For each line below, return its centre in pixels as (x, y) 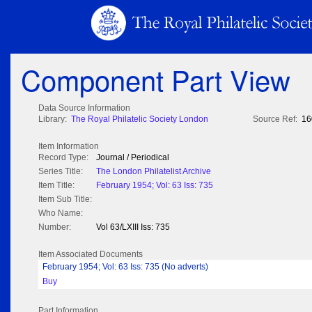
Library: (53, 119)
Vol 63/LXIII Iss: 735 (133, 227)
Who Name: (61, 213)
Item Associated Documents (91, 255)
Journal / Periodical (133, 158)
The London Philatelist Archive (154, 172)
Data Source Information (84, 108)
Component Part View (156, 79)
